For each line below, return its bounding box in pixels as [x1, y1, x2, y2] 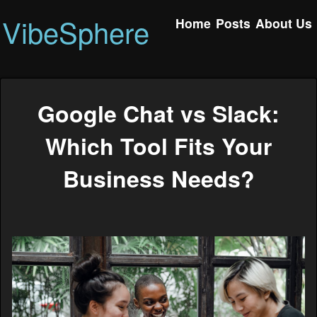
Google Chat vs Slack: [38, 97, 279, 130]
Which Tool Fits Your [45, 129, 272, 163]
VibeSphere [2, 11, 150, 52]
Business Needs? [62, 162, 255, 195]
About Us [255, 13, 313, 32]
